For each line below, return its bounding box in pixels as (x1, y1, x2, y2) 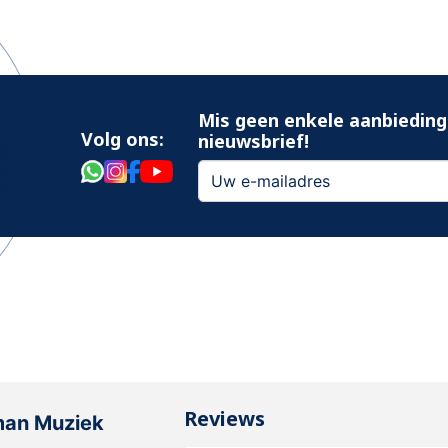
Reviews (184, 404, 265, 432)
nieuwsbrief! (197, 128, 309, 153)
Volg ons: (81, 126, 164, 151)
